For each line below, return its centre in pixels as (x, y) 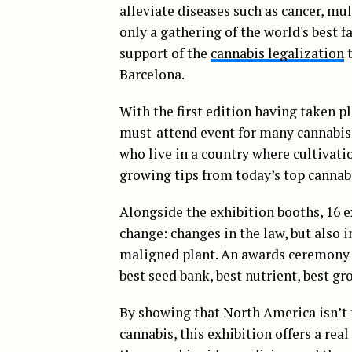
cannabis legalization (277, 53)
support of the (165, 53)
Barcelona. (152, 74)
